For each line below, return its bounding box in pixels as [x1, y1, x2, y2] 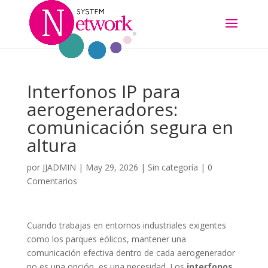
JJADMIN [42, 162, 76, 173]
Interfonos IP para [26, 79, 180, 103]
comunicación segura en [26, 115, 233, 139]
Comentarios [26, 175, 77, 187]
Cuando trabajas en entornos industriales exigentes [26, 220, 226, 231]
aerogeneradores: [26, 97, 178, 121]
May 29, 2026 [85, 162, 138, 173]
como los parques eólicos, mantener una [26, 233, 186, 245]
